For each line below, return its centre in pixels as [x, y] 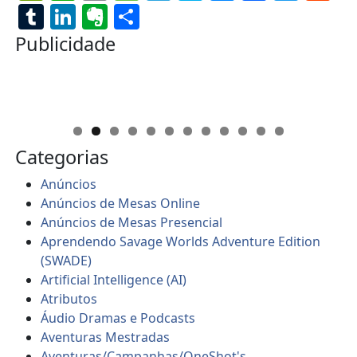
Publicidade [66, 43]
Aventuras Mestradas [106, 337]
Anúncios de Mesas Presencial [132, 222]
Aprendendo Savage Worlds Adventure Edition [181, 241]
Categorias [62, 157]
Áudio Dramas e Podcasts [118, 318]
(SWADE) [67, 260]
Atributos [69, 298]
